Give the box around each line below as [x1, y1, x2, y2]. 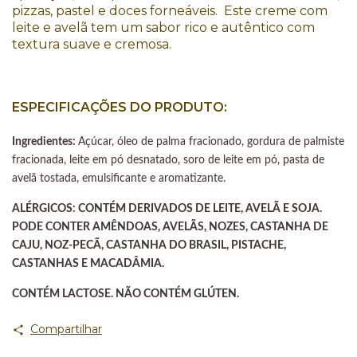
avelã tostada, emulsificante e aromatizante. [12, 172, 226, 184]
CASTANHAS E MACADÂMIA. [12, 257, 164, 269]
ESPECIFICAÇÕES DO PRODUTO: [12, 100, 227, 115]
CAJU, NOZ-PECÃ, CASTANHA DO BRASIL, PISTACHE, [12, 239, 286, 251]
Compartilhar [29, 321, 102, 336]
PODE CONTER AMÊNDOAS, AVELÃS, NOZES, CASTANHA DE [12, 221, 328, 233]
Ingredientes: [12, 135, 78, 147]
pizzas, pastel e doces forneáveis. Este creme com [12, 3, 328, 18]
